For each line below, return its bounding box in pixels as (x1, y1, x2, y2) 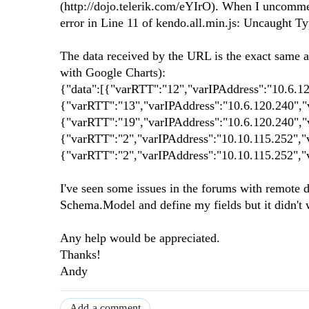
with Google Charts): (60, 66, 166, 80)
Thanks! (60, 248, 101, 262)
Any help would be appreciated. (60, 231, 220, 246)
